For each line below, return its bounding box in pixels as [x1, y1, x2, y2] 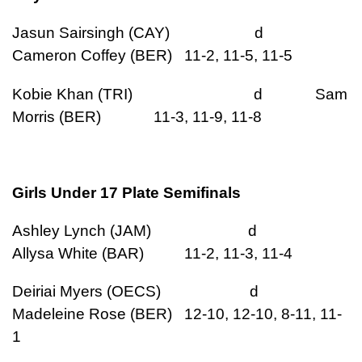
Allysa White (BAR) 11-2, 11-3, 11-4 [12, 245, 293, 263]
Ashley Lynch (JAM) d [12, 222, 305, 240]
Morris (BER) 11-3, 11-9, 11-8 [12, 107, 262, 125]
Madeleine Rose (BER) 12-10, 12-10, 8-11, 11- [12, 305, 342, 323]
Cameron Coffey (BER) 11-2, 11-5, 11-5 [12, 47, 293, 65]
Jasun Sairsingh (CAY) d [12, 24, 312, 42]
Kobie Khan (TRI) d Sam [12, 85, 347, 103]
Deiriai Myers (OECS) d [12, 283, 307, 301]
